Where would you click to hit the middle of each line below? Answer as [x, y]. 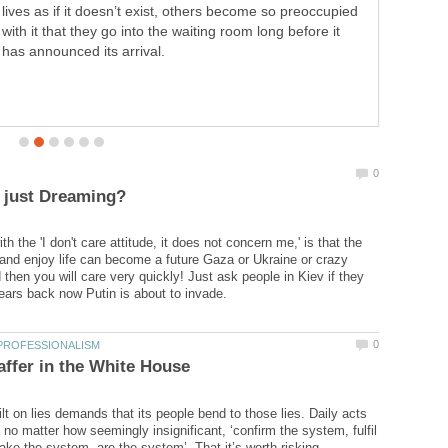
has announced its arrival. [83, 51]
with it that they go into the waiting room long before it [171, 31]
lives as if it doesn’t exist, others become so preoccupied [180, 11]
